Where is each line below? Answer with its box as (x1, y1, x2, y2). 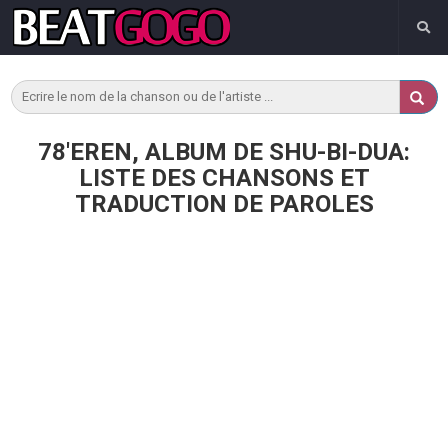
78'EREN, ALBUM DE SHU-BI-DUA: (38, 138, 410, 166)
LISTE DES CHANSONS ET (78, 164, 370, 192)
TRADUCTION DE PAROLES (74, 190, 374, 218)
